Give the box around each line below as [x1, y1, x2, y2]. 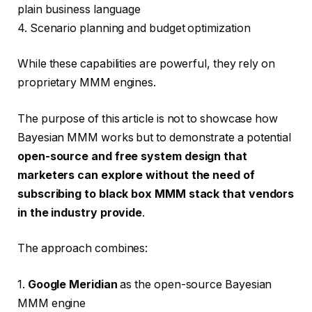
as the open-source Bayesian [117, 277, 272, 291]
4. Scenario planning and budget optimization [17, 21, 251, 35]
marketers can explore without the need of [17, 168, 255, 182]
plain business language [17, 2, 141, 16]
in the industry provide [17, 205, 143, 219]
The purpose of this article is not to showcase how [17, 111, 279, 125]
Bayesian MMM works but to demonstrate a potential [17, 130, 292, 144]
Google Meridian [27, 277, 118, 291]
